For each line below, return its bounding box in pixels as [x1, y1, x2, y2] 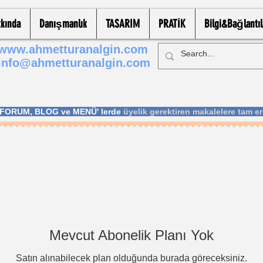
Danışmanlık [39, 17, 87, 31]
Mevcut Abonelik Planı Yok [49, 227, 214, 243]
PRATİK [159, 17, 186, 31]
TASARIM [106, 17, 140, 31]
